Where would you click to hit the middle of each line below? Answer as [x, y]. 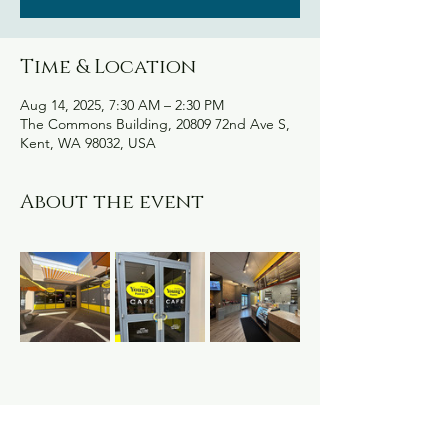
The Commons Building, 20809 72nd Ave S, [155, 124]
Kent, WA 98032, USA [88, 143]
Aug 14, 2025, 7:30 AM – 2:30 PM [122, 105]
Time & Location [108, 67]
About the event [112, 202]
